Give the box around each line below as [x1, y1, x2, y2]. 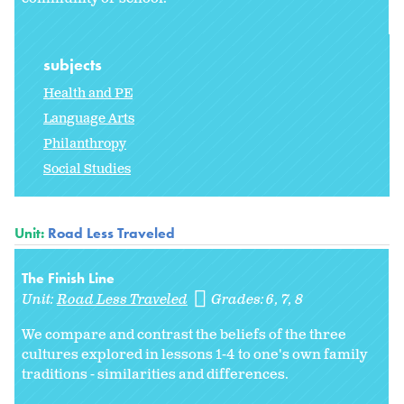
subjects [43, 53, 106, 75]
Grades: [211, 289, 268, 309]
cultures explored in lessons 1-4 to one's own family [22, 344, 367, 364]
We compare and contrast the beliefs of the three [22, 325, 346, 344]
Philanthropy [43, 134, 126, 152]
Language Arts [43, 109, 134, 127]
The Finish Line [22, 268, 115, 288]
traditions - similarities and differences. [22, 364, 291, 384]
